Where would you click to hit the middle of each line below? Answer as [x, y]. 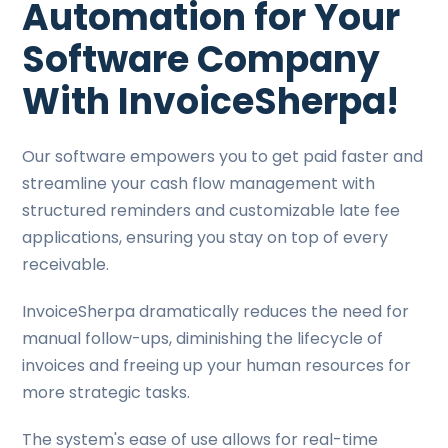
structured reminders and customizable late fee [211, 210]
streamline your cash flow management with [199, 183]
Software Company [201, 59]
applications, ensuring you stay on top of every [205, 237]
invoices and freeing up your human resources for [217, 365]
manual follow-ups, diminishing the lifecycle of [203, 338]
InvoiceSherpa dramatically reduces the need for [216, 311]
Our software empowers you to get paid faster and [223, 156]
